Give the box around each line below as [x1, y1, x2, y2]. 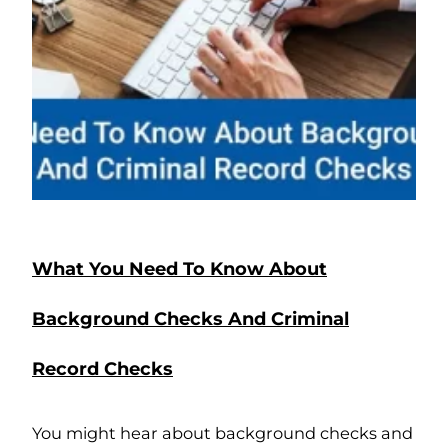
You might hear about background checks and [32, 423, 413, 444]
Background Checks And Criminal [32, 308, 349, 331]
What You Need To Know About [32, 258, 327, 281]
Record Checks [32, 358, 173, 381]
